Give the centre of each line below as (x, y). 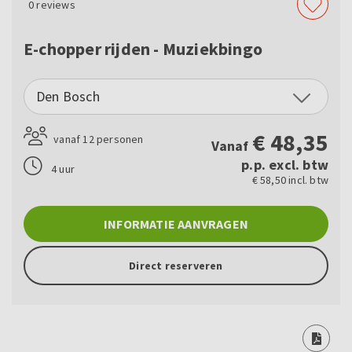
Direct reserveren (176, 266)
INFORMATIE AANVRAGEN (176, 224)
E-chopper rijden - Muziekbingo (143, 49)
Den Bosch (68, 97)
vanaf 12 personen (97, 139)
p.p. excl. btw (285, 165)
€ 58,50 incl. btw (290, 180)
